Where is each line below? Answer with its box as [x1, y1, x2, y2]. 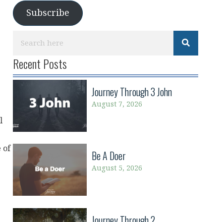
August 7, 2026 [92, 100, 143, 109]
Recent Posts [12, 55, 67, 72]
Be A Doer [92, 148, 126, 163]
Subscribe [26, 8, 69, 18]
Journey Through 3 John [92, 84, 172, 99]
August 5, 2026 [92, 164, 143, 172]
